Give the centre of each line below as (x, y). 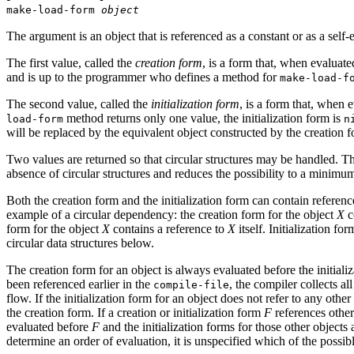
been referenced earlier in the (80, 284)
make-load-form (54, 9)
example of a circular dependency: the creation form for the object (171, 214)
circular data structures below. (80, 243)
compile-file (191, 284)
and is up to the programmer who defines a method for (143, 77)
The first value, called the (71, 62)
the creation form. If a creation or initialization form (135, 312)
